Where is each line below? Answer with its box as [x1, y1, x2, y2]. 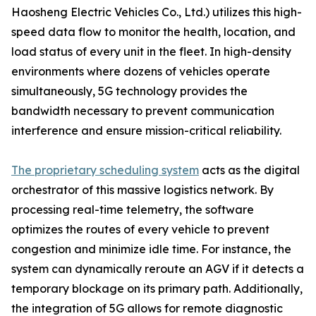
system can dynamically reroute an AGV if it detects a [11, 262, 304, 276]
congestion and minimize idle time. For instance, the [11, 242, 291, 256]
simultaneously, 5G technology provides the [11, 84, 248, 98]
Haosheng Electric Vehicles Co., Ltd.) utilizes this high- [11, 5, 302, 19]
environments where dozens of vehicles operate [11, 64, 270, 78]
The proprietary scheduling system [11, 163, 199, 177]
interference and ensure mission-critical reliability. [11, 123, 281, 138]
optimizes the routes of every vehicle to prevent [11, 222, 269, 236]
